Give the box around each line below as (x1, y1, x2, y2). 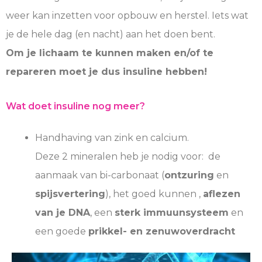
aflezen (203, 188, 240, 199)
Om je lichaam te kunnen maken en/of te (6, 47, 213, 59)
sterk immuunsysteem (115, 206, 229, 218)
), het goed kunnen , (105, 188, 203, 199)
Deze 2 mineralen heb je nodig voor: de (35, 150, 220, 162)
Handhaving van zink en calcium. (35, 132, 189, 143)
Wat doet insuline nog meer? (6, 100, 145, 112)
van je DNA (35, 206, 90, 218)
